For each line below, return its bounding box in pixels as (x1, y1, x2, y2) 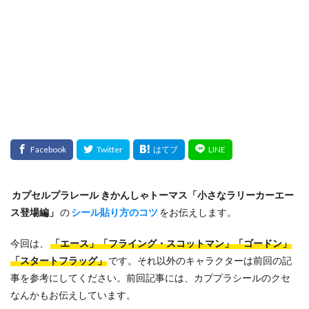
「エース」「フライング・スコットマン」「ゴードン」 (50, 237, 292, 249)
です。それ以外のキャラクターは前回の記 (108, 255, 292, 266)
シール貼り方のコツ (71, 206, 159, 218)
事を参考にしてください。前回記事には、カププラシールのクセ (10, 272, 290, 283)
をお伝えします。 (159, 206, 237, 218)
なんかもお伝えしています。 (10, 289, 136, 301)
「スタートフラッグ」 (10, 255, 107, 266)
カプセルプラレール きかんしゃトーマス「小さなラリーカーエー (12, 189, 295, 201)
